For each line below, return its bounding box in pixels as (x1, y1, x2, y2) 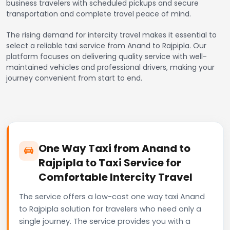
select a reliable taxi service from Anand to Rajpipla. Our (6, 40, 206, 51)
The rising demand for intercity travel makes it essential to (6, 29, 217, 40)
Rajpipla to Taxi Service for (39, 155, 181, 170)
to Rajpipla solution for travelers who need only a (19, 203, 201, 214)
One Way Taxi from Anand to (39, 141, 190, 156)
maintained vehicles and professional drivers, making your (6, 62, 215, 72)
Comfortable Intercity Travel (39, 169, 193, 184)
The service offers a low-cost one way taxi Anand (19, 191, 205, 202)
